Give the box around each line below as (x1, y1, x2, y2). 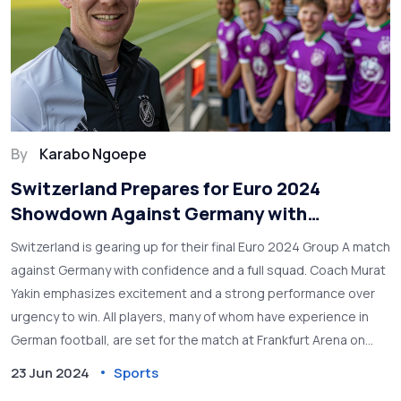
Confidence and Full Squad (11, 226, 244, 251)
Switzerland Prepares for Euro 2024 (11, 175, 320, 200)
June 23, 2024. (11, 354, 98, 371)
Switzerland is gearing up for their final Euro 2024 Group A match (11, 237, 390, 255)
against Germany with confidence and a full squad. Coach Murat (11, 260, 386, 278)
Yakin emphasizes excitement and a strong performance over (11, 284, 375, 302)
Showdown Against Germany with (11, 200, 307, 226)
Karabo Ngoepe (39, 143, 147, 164)
